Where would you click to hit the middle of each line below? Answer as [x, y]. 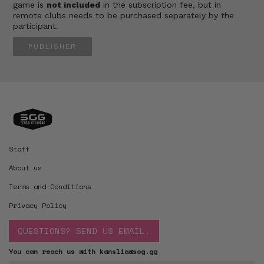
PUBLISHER [52, 46]
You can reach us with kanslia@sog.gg [83, 251]
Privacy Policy [38, 205]
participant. [36, 26]
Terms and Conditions [50, 186]
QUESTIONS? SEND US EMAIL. [84, 230]
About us [25, 167]
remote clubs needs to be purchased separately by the [123, 15]
